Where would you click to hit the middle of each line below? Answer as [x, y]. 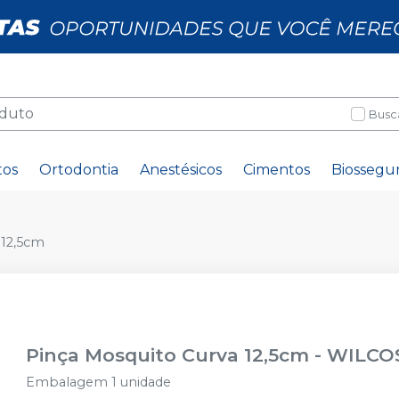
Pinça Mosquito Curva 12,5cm [168, 355]
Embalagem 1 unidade [99, 382]
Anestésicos [181, 170]
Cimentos [277, 170]
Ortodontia [79, 170]
